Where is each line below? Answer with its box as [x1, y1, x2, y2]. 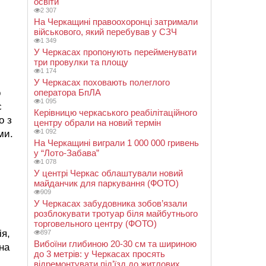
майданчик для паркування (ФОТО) [34, 178, 179, 188]
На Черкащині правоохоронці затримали [34, 17, 198, 27]
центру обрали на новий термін [34, 118, 161, 128]
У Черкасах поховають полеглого [34, 77, 170, 87]
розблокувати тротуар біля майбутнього [34, 208, 198, 218]
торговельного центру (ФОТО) [34, 218, 157, 229]
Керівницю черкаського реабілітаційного [34, 107, 197, 118]
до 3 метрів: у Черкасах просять [34, 249, 165, 259]
